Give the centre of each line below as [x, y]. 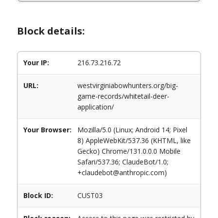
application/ [96, 107]
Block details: [51, 31]
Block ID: [38, 195]
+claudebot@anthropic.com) [122, 173]
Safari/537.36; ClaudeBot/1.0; [123, 162]
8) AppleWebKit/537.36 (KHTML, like [134, 140]
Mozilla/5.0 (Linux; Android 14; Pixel [132, 130]
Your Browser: [47, 130]
